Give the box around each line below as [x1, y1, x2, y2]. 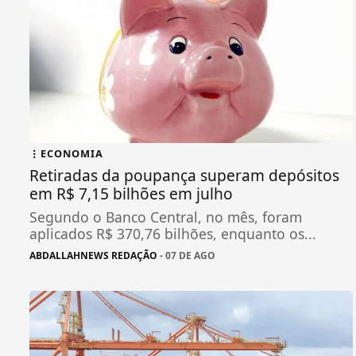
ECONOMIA [41, 145, 103, 161]
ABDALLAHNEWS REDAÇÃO [29, 248, 157, 262]
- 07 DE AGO [157, 248, 215, 262]
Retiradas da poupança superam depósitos [29, 164, 339, 186]
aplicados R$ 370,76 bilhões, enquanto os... [29, 223, 316, 243]
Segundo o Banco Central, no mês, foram [29, 207, 302, 226]
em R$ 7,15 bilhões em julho [29, 182, 233, 204]
